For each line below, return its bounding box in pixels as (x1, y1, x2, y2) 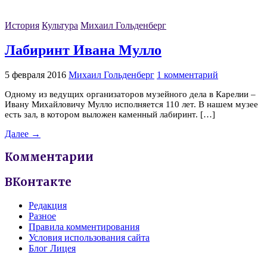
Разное (29, 210, 56, 221)
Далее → (5, 128, 41, 139)
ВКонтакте (5, 175, 72, 190)
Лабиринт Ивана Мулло (5, 42, 162, 58)
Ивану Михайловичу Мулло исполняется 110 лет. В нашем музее (5, 99, 258, 109)
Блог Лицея (29, 243, 76, 253)
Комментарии (5, 150, 94, 164)
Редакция (29, 200, 67, 210)
